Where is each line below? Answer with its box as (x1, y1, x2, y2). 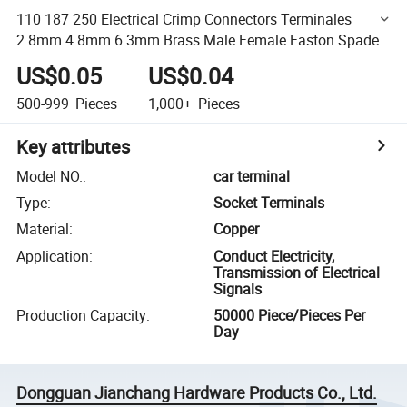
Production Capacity (16, 305, 147, 326)
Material (16, 219, 70, 240)
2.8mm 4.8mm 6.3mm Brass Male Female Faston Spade (16, 29, 380, 50)
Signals (213, 278, 263, 299)
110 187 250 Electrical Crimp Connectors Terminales (16, 8, 352, 29)
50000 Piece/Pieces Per (213, 305, 366, 326)
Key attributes (16, 134, 131, 159)
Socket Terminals (213, 193, 325, 213)
